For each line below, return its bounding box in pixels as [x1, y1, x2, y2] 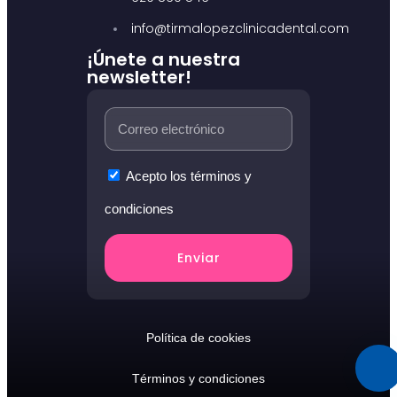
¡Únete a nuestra [87, 46, 240, 72]
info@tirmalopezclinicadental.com [131, 19, 349, 37]
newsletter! [87, 64, 191, 90]
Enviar [176, 248, 221, 267]
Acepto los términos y [126, 167, 252, 183]
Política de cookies [146, 330, 251, 345]
